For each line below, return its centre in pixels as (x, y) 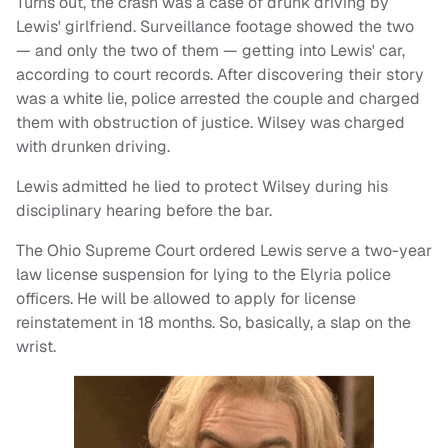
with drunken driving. (95, 147)
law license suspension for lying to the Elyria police (203, 275)
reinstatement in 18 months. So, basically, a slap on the (213, 323)
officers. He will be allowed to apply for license (186, 299)
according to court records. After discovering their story (220, 75)
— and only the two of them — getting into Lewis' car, (210, 51)
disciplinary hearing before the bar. (144, 211)
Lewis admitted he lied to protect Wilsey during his (202, 187)
